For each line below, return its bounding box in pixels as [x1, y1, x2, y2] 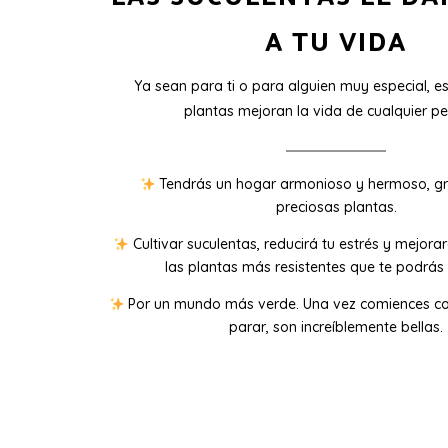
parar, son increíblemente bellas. [229, 318, 443, 337]
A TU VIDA [265, 17, 407, 65]
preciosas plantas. [275, 198, 397, 217]
